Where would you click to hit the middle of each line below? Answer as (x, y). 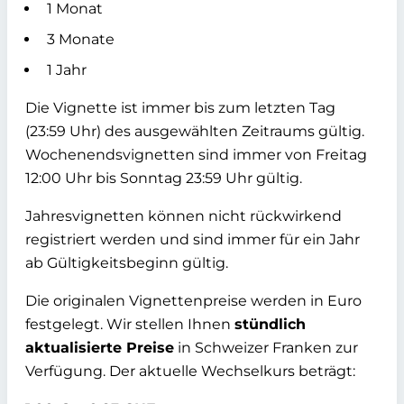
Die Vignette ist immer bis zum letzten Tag (180, 107)
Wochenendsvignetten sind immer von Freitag (196, 154)
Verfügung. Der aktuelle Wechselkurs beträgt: (190, 371)
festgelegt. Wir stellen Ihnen (130, 324)
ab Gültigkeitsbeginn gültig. (127, 262)
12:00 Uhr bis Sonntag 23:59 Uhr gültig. (164, 178)
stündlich (270, 324)
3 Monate (81, 39)
